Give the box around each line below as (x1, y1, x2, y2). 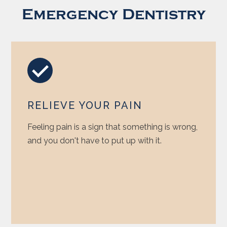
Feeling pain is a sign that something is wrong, (27, 122, 198, 132)
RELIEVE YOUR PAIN (27, 99, 143, 111)
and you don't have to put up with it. (27, 135, 162, 145)
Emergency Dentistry (21, 5, 206, 23)
